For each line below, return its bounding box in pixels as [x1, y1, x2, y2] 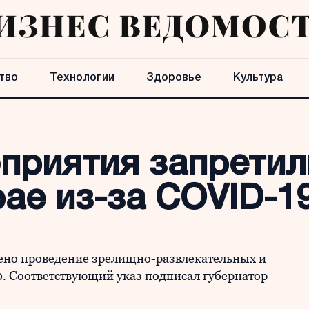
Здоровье [146, 73, 201, 83]
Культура [233, 73, 283, 83]
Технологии [50, 73, 114, 83]
